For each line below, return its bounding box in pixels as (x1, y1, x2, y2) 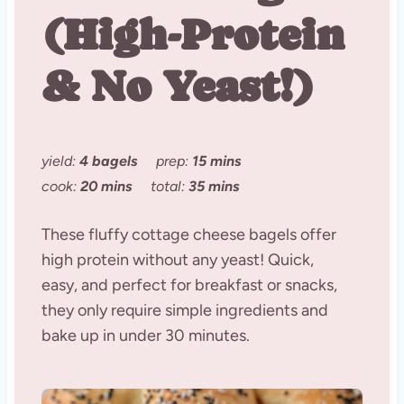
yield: (41, 151, 79, 170)
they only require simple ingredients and (41, 299, 328, 320)
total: (150, 177, 188, 195)
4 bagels (78, 151, 138, 170)
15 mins (191, 151, 242, 170)
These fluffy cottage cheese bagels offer (41, 224, 336, 244)
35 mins (188, 177, 240, 195)
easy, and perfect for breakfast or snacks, (41, 274, 337, 295)
